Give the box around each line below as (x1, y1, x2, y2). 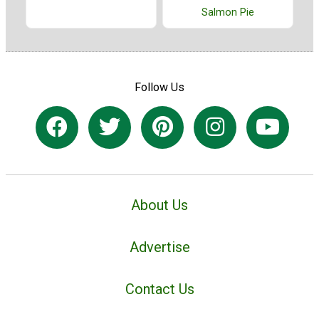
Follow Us (135, 80, 184, 95)
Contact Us (125, 280, 194, 298)
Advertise (129, 238, 190, 256)
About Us (131, 197, 188, 214)
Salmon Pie (202, 6, 254, 19)
